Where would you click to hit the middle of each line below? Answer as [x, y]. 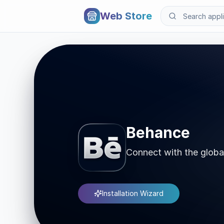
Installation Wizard [133, 193]
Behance [158, 132]
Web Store [126, 16]
